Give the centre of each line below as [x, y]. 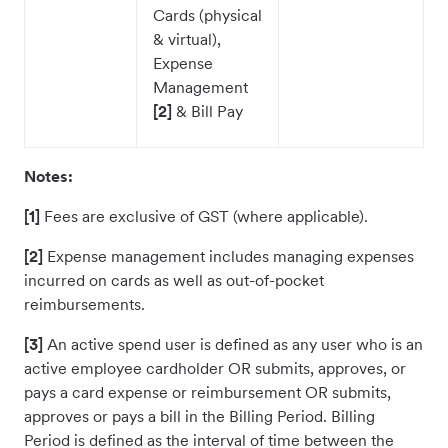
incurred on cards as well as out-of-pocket [174, 280]
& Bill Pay [209, 111]
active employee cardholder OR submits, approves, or [215, 368]
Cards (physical [207, 15]
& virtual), [187, 39]
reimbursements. [84, 304]
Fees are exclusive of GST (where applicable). [204, 216]
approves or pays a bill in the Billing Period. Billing [199, 416]
